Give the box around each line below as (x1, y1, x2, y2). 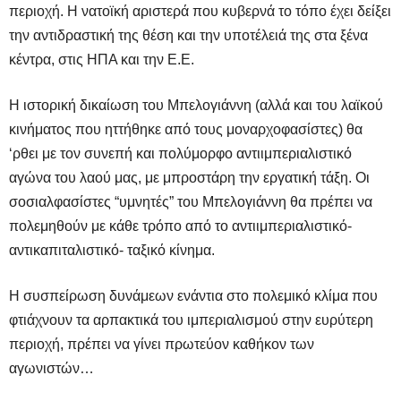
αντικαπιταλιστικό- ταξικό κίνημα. (9, 242, 215, 258)
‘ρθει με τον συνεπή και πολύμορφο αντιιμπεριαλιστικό (9, 145, 352, 161)
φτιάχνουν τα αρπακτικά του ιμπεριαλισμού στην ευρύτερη (9, 311, 373, 328)
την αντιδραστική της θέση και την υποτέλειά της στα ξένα (9, 27, 368, 43)
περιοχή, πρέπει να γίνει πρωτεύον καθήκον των (9, 336, 314, 352)
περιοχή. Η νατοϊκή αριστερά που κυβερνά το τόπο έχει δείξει (9, 3, 391, 19)
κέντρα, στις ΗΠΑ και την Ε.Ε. (9, 51, 194, 67)
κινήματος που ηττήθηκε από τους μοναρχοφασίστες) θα (9, 121, 363, 137)
